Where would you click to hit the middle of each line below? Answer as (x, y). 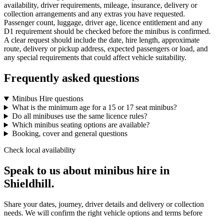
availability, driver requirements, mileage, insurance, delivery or (101, 5)
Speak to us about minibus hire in (87, 171)
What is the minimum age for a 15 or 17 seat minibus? (94, 108)
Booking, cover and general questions (70, 134)
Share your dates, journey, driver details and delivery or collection (104, 204)
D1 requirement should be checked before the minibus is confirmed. (107, 31)
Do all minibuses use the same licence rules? (79, 116)
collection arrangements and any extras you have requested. (94, 14)
